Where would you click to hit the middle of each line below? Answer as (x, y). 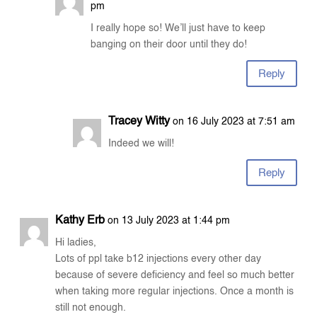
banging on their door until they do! (169, 45)
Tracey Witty (139, 122)
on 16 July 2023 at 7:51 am (234, 122)
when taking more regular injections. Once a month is (175, 292)
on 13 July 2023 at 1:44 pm (169, 221)
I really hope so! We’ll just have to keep (178, 29)
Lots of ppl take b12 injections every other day (158, 259)
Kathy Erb (80, 221)
